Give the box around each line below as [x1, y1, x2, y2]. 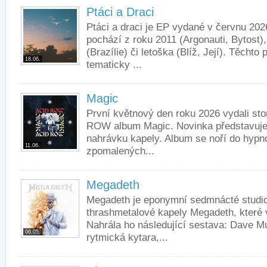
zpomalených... [86, 145, 154, 157]
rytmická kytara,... [86, 231, 168, 243]
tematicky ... [86, 58, 142, 70]
